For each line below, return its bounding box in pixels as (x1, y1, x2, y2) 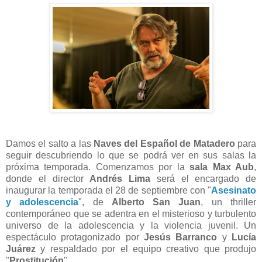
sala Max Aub (189, 162, 254, 173)
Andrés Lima (89, 174, 150, 184)
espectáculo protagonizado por (6, 232, 139, 243)
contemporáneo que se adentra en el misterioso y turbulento (6, 209, 256, 219)
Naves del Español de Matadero (94, 139, 235, 149)
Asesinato (211, 185, 256, 196)
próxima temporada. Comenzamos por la (6, 162, 190, 173)
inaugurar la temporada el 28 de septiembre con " (6, 185, 211, 196)
